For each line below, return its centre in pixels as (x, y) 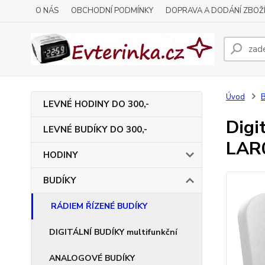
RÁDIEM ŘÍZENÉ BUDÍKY (99, 206)
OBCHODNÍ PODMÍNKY (112, 11)
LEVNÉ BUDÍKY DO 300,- (95, 130)
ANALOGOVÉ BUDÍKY (92, 258)
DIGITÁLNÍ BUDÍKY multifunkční (113, 232)
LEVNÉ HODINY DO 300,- (96, 104)
